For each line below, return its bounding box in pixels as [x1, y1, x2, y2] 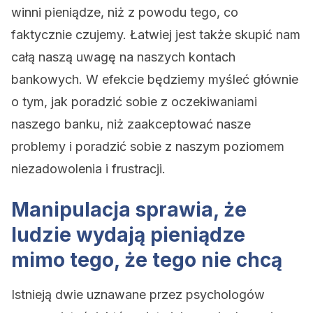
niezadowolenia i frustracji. [11, 161, 166, 176]
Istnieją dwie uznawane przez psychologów [11, 287, 265, 302]
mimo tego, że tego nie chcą [11, 248, 282, 272]
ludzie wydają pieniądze [11, 223, 245, 247]
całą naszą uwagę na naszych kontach [11, 50, 235, 64]
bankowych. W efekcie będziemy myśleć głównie [11, 72, 298, 87]
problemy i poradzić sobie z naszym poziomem [11, 139, 284, 154]
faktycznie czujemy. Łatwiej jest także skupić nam [11, 27, 300, 42]
